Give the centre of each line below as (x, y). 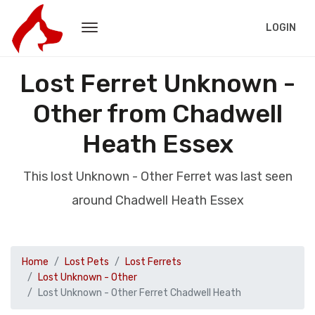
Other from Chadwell (157, 114)
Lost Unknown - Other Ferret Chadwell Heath (140, 293)
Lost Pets (87, 262)
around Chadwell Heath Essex (157, 200)
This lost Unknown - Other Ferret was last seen (157, 176)
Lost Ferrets (153, 262)
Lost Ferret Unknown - (157, 83)
